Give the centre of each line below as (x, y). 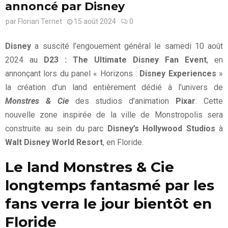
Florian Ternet (40, 21)
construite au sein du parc (56, 128)
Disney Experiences (178, 73)
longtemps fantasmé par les (110, 185)
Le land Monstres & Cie (90, 167)
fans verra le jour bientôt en (108, 203)
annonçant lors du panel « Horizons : (73, 73)
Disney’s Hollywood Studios (161, 128)
